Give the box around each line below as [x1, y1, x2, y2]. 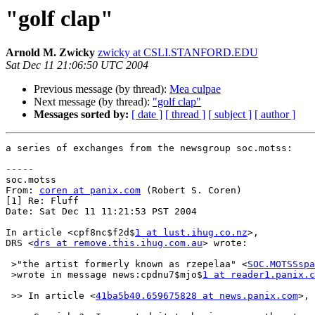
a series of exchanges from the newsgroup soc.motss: [6, 143, 292, 154]
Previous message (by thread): [34, 83, 169, 96]
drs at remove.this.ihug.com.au [34, 238, 202, 249]
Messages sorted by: [34, 108, 129, 121]
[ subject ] [208, 108, 252, 121]
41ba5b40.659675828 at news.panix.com [96, 290, 298, 302]
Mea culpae [169, 83, 221, 96]
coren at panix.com [39, 185, 141, 196]
